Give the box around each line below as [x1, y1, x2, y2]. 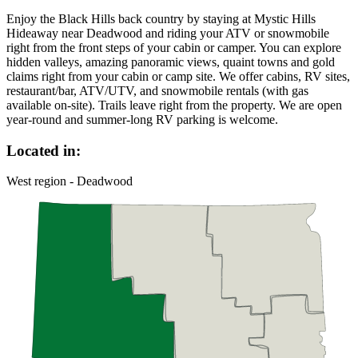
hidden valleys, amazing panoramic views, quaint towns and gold [6, 54, 335, 69]
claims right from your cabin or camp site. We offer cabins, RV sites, [6, 69, 350, 83]
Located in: [6, 141, 81, 159]
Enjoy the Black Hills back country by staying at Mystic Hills [6, 11, 316, 26]
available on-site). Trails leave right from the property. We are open [6, 97, 342, 112]
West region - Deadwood [6, 174, 133, 189]
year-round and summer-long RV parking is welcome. [6, 112, 278, 126]
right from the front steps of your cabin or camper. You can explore [6, 40, 341, 54]
